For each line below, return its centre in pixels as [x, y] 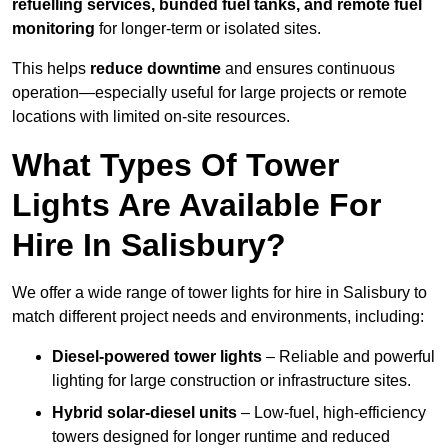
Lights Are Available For [196, 205]
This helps [51, 69]
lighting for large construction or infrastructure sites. [231, 381]
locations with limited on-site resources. [151, 117]
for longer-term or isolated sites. [208, 29]
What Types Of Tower [175, 165]
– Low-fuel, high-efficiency [331, 413]
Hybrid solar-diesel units [144, 413]
